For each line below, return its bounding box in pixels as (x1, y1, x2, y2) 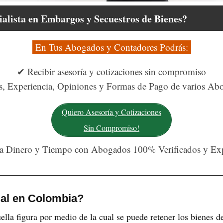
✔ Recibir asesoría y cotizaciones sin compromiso (17, 65, 206, 78)
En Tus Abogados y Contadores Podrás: (32, 40, 191, 53)
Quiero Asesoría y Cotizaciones (62, 106, 161, 117)
